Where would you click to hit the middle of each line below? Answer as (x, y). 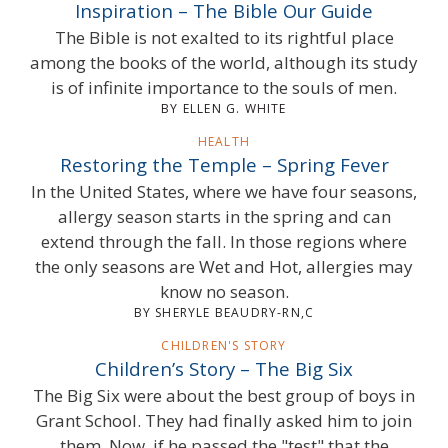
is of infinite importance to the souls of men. (224, 87)
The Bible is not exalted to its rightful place (224, 37)
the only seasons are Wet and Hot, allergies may (224, 266)
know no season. (224, 291)
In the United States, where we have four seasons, (224, 191)
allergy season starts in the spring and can (224, 216)
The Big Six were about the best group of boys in (224, 395)
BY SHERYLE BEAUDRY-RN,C (224, 312)
